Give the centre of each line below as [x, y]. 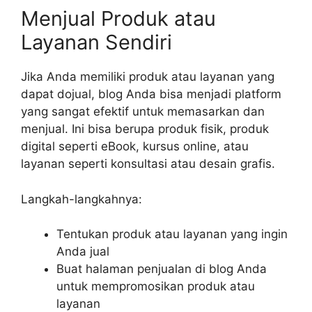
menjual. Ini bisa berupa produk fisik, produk [145, 129]
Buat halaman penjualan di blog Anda [162, 269]
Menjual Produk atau [118, 19]
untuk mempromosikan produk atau [156, 287]
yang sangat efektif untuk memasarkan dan [143, 112]
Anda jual [83, 252]
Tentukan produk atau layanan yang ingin [172, 234]
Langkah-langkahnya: [81, 199]
